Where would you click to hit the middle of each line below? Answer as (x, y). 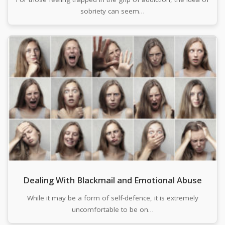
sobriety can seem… (113, 11)
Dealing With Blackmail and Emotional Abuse (113, 180)
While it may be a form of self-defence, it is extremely (113, 198)
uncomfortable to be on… (113, 209)
